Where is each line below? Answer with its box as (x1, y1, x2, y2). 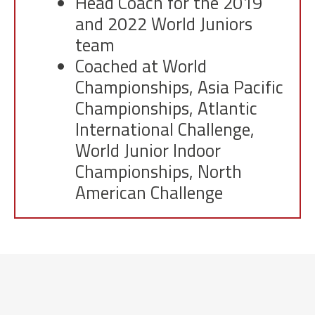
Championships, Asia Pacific (75, 73, 283, 101)
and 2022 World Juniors (75, 10, 252, 37)
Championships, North (75, 157, 242, 185)
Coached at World (75, 52, 207, 79)
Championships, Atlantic (75, 94, 257, 122)
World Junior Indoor (75, 136, 221, 164)
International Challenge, (75, 115, 255, 143)
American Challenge (75, 179, 223, 206)
